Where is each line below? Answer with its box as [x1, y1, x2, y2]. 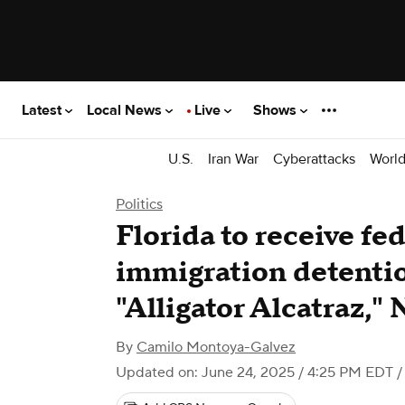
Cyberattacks [273, 149, 355, 168]
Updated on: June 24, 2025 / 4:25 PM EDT [116, 363, 393, 381]
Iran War [208, 149, 259, 168]
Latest [22, 100, 65, 119]
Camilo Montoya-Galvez [137, 338, 296, 356]
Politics [116, 195, 163, 213]
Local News [87, 100, 165, 119]
